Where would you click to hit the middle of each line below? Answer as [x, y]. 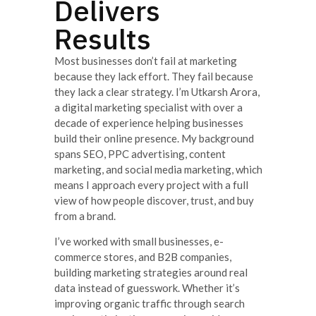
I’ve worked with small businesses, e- [139, 242]
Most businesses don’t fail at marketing [145, 60]
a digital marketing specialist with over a [148, 107]
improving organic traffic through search [149, 304]
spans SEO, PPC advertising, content [140, 153]
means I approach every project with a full [151, 184]
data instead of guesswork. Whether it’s [147, 288]
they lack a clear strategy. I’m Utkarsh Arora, [157, 91]
